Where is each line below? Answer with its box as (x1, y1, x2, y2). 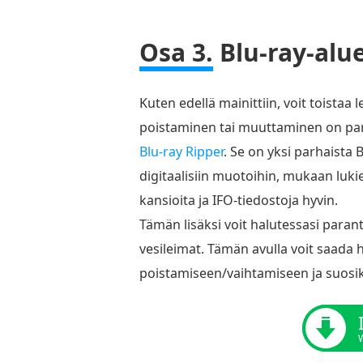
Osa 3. (139, 35, 213, 69)
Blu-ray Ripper (139, 142, 224, 160)
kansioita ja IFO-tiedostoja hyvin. (139, 190, 338, 209)
